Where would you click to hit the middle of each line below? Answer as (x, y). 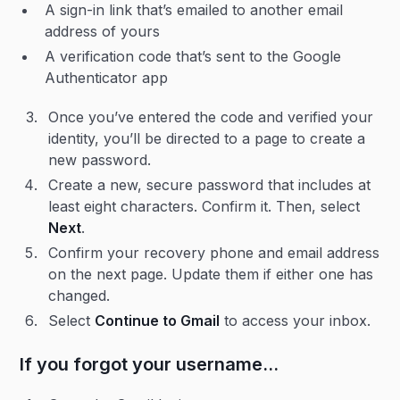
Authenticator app (107, 78)
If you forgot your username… (150, 364)
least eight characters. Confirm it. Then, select (204, 206)
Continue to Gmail (158, 321)
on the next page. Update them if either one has (211, 274)
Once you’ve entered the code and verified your (211, 117)
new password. (102, 160)
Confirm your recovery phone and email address (214, 253)
